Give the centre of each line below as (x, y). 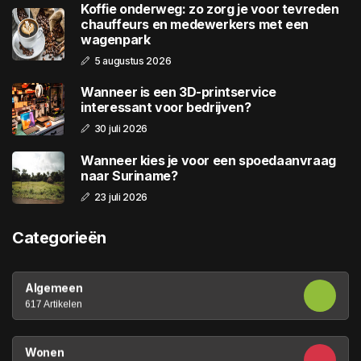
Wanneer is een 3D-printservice (178, 91)
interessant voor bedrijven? (166, 107)
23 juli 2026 (121, 197)
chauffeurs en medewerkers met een (195, 25)
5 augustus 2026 (133, 61)
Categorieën (59, 238)
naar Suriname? (129, 175)
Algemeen (54, 288)
